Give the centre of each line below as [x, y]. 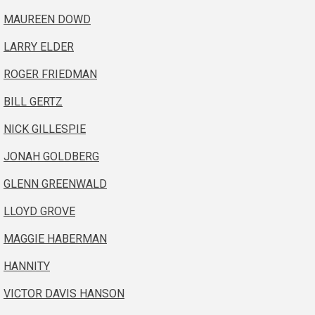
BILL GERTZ [33, 102]
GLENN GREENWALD [55, 184]
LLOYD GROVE [39, 212]
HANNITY [27, 266]
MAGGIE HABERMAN [55, 239]
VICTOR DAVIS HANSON [64, 294]
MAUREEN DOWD [47, 20]
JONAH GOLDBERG [51, 157]
